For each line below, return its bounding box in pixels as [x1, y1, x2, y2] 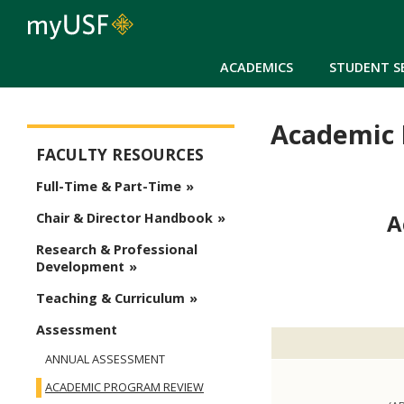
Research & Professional [36, 241, 197, 259]
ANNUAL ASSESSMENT [45, 351, 165, 368]
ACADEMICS [220, 58, 293, 76]
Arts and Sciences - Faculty [27, 129, 204, 150]
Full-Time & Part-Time [36, 178, 181, 196]
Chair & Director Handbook [36, 209, 213, 227]
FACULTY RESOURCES [36, 143, 204, 166]
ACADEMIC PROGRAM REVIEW [45, 379, 204, 396]
